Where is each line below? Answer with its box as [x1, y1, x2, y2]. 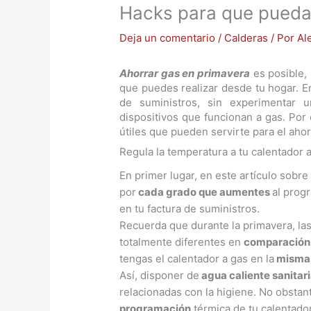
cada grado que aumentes [136, 185, 273, 199]
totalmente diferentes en [119, 235, 244, 249]
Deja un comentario [119, 31, 216, 44]
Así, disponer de [119, 269, 200, 283]
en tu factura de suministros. [119, 202, 260, 216]
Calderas [224, 31, 269, 44]
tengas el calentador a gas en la [119, 252, 275, 266]
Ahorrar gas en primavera [119, 66, 250, 80]
